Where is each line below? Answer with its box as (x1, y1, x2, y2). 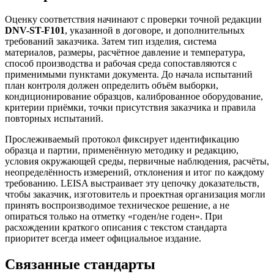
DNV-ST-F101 (5, 25, 65, 36)
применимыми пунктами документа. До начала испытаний (5, 69, 253, 80)
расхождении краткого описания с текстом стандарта (5, 222, 227, 233)
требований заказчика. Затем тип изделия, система (5, 36, 217, 47)
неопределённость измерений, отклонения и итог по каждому (5, 167, 264, 178)
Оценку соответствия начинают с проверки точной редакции (5, 14, 262, 25)
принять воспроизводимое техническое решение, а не (5, 200, 229, 211)
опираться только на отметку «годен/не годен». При (5, 211, 223, 222)
